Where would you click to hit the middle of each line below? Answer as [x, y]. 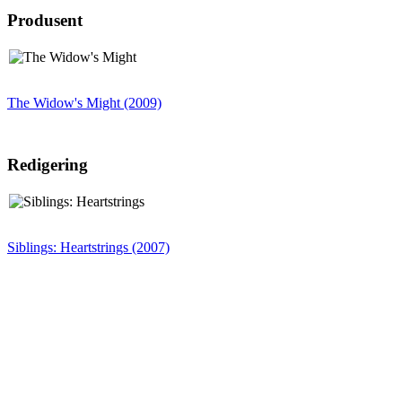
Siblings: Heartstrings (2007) [88, 248]
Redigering [48, 165]
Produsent [45, 20]
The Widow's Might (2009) [84, 102]
